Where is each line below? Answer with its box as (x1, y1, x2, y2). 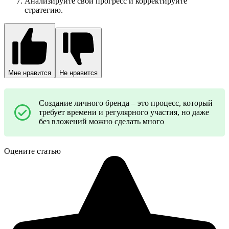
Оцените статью (4, 146, 61, 155)
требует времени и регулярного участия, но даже (39, 107, 209, 117)
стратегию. (25, 5, 63, 14)
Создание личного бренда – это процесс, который (39, 98, 213, 107)
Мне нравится (8, 68, 51, 77)
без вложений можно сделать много (39, 117, 164, 126)
